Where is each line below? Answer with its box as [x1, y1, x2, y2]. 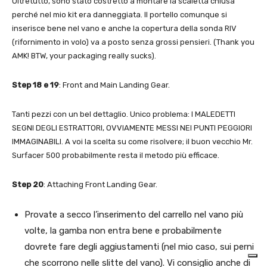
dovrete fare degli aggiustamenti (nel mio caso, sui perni [24, 241, 254, 252]
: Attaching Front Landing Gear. [44, 179, 157, 189]
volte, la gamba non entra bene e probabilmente [24, 225, 222, 236]
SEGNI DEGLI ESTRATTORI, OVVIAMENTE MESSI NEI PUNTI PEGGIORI [12, 123, 252, 132]
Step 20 [12, 179, 44, 189]
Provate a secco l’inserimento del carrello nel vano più [24, 209, 243, 220]
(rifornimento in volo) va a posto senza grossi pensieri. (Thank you [12, 37, 254, 46]
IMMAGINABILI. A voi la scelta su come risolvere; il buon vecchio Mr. [12, 136, 253, 146]
